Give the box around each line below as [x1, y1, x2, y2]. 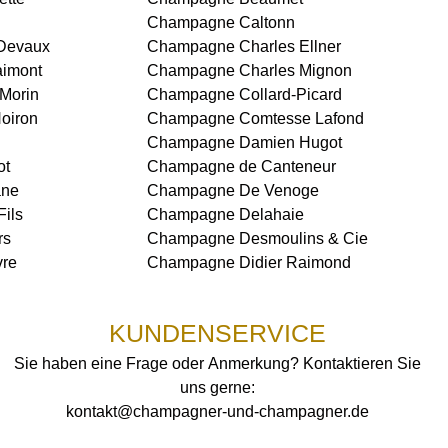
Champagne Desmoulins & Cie [146, 230, 368, 247]
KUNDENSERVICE [108, 319, 326, 347]
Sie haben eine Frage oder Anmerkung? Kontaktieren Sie [13, 355, 421, 372]
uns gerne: [179, 379, 255, 396]
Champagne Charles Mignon [146, 62, 352, 79]
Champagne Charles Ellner [146, 38, 341, 55]
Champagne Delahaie [146, 206, 304, 223]
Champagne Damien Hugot [146, 134, 342, 151]
